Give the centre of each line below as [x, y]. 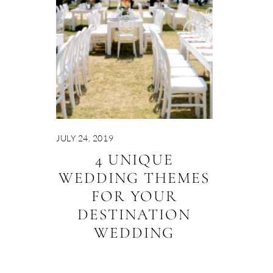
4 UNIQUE [134, 160]
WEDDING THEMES [134, 178]
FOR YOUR [134, 196]
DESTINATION [134, 214]
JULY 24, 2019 [85, 138]
